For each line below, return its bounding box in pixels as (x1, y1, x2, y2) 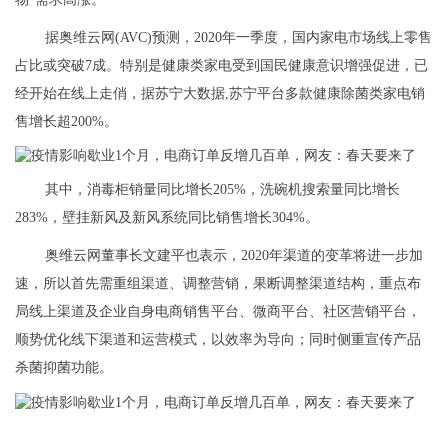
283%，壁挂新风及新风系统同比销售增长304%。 (15, 210, 319, 226)
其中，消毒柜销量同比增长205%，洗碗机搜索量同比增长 (45, 182, 400, 198)
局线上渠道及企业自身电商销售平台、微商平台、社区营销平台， (15, 304, 421, 320)
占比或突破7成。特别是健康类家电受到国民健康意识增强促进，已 (15, 57, 428, 73)
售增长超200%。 (15, 113, 118, 129)
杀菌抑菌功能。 (15, 360, 113, 376)
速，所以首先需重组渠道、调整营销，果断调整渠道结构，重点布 (15, 276, 421, 292)
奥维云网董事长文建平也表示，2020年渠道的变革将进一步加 (45, 248, 423, 264)
